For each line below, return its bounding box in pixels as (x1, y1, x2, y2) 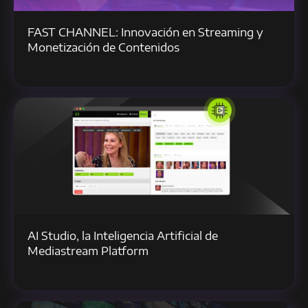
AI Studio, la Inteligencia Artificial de (27, 229, 218, 243)
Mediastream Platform (27, 244, 148, 258)
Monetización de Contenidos (27, 41, 179, 55)
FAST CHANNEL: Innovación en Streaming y (27, 25, 263, 40)
